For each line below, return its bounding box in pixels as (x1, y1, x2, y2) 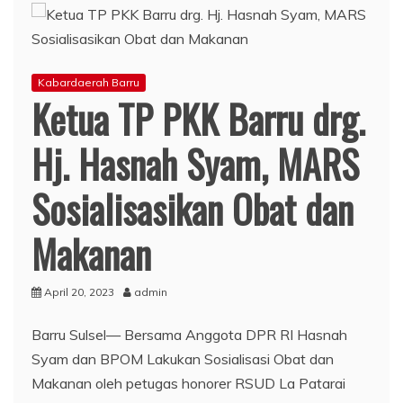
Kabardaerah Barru (38, 75, 139, 89)
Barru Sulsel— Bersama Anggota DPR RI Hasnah (31, 325, 347, 344)
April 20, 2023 (44, 284, 114, 299)
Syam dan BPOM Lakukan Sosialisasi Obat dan (31, 349, 334, 368)
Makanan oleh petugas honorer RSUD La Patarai (31, 373, 345, 392)
